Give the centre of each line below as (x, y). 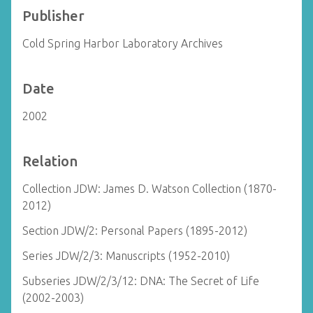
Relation (50, 161)
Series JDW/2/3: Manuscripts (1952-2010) (126, 256)
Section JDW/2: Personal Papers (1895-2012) (135, 231)
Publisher (53, 16)
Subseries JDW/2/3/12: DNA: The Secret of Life (141, 281)
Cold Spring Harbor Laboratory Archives (123, 43)
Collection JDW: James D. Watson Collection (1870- (150, 189)
